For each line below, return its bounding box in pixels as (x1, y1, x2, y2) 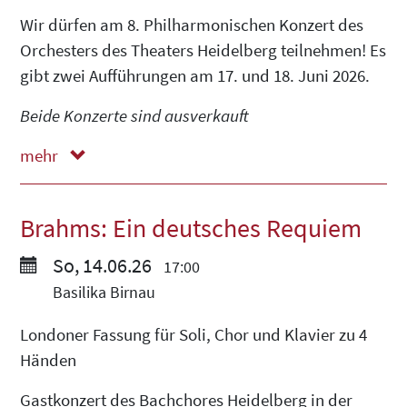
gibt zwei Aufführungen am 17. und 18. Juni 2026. (20, 64, 370, 86)
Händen (20, 348, 76, 371)
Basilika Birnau (49, 282, 155, 303)
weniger (20, 170, 82, 193)
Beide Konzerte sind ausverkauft (20, 104, 249, 126)
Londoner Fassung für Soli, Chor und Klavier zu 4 (20, 323, 367, 345)
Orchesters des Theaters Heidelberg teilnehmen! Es (20, 38, 386, 61)
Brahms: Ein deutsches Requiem (20, 212, 362, 244)
